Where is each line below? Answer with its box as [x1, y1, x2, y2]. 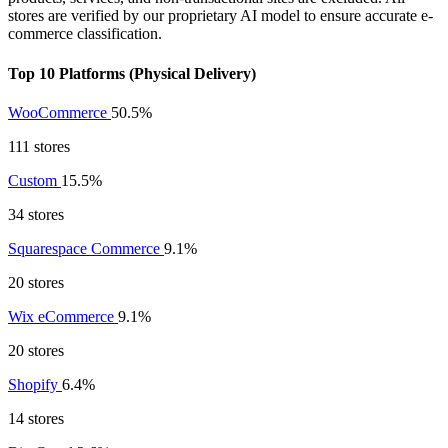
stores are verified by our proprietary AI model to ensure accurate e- [8, 7, 433, 25]
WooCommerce [8, 103, 111, 121]
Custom [8, 171, 61, 189]
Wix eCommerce [8, 307, 118, 325]
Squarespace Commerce [8, 239, 164, 257]
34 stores [8, 205, 64, 223]
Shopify [8, 375, 62, 393]
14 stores [8, 409, 64, 427]
